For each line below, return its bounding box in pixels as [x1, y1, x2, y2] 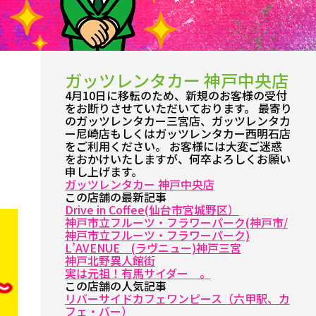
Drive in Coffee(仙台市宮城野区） [64, 201, 239, 218]
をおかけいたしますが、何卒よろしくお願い [64, 150, 291, 167]
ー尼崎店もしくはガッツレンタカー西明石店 [64, 125, 291, 142]
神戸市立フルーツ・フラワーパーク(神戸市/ [64, 214, 288, 231]
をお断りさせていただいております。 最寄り [64, 99, 292, 116]
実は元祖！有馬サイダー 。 [64, 265, 211, 281]
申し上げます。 [64, 163, 142, 180]
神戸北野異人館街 [64, 252, 155, 269]
